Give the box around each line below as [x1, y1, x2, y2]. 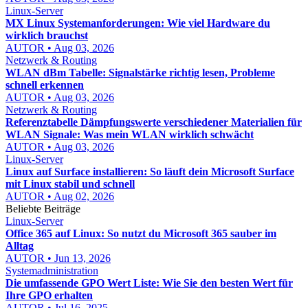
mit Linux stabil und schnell [5, 178, 135, 190]
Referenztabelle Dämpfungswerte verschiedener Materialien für [5, 116, 302, 128]
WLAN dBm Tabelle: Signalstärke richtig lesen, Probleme [5, 67, 275, 78]
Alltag [5, 240, 34, 252]
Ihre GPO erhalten [5, 289, 93, 301]
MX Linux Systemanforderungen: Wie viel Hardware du [5, 17, 270, 29]
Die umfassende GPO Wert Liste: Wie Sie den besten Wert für [5, 277, 293, 289]
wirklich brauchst [5, 30, 88, 41]
